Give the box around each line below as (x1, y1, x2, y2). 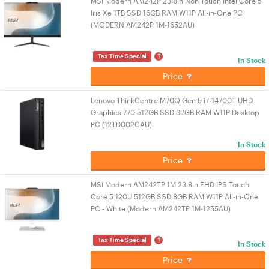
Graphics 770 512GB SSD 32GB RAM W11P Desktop (91, 108, 260, 116)
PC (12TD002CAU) (91, 120, 153, 128)
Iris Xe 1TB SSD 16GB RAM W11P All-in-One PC (91, 8, 243, 17)
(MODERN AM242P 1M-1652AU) (91, 20, 195, 29)
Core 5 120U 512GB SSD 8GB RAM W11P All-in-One (91, 192, 259, 201)
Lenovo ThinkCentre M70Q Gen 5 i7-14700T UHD (91, 96, 253, 104)
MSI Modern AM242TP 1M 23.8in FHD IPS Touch (91, 180, 250, 189)
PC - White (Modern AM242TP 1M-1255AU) (91, 204, 231, 213)
